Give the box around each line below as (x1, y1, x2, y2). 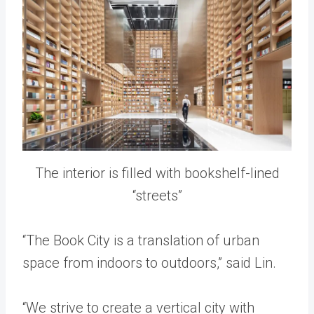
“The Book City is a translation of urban (22, 232, 259, 250)
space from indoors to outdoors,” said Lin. (22, 254, 276, 272)
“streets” (132, 187, 182, 205)
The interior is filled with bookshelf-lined (34, 165, 280, 182)
